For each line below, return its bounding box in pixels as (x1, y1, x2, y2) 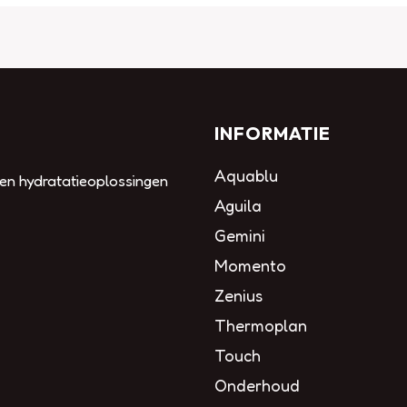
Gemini (214, 225, 265, 245)
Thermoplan (214, 315, 307, 335)
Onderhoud (214, 375, 300, 395)
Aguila (214, 195, 262, 215)
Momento (214, 255, 286, 275)
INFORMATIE (214, 122, 331, 144)
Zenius (214, 285, 263, 305)
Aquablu (214, 165, 278, 185)
